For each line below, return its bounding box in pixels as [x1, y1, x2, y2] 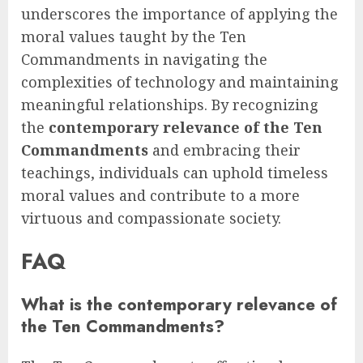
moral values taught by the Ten [21, 26, 246, 46]
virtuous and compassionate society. [21, 207, 281, 228]
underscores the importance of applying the [21, 3, 338, 23]
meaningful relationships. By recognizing [21, 94, 318, 114]
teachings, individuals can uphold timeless [21, 162, 328, 182]
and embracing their [148, 139, 301, 160]
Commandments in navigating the [21, 49, 267, 69]
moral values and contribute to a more [21, 185, 300, 205]
